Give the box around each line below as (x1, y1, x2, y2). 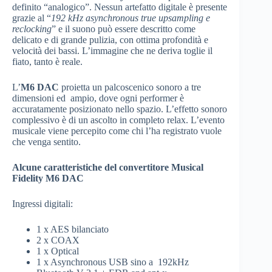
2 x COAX (36, 235, 80, 246)
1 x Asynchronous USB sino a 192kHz (36, 257, 189, 268)
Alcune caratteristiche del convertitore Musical (12, 162, 203, 173)
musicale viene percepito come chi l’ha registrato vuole (12, 126, 222, 137)
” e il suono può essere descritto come (52, 24, 195, 35)
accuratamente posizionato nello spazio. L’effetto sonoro (12, 104, 227, 115)
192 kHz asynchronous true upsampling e (51, 13, 210, 24)
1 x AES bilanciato (36, 224, 109, 235)
